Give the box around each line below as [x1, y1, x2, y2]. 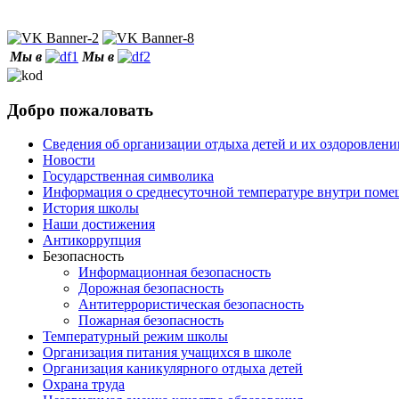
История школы [43, 200, 139, 216]
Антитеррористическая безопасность [78, 297, 304, 313]
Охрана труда [43, 377, 125, 393]
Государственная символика [43, 168, 214, 184]
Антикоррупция [43, 232, 141, 248]
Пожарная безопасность [78, 313, 224, 329]
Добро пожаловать [7, 100, 153, 119]
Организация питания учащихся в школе [43, 345, 291, 361]
